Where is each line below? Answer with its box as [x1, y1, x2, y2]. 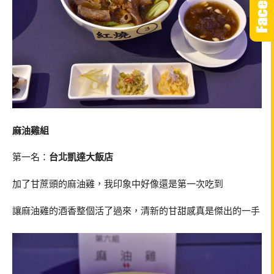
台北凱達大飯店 [49, 150, 113, 163]
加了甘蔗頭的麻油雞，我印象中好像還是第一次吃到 [12, 177, 223, 190]
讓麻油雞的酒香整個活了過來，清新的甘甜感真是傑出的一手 [12, 204, 260, 217]
